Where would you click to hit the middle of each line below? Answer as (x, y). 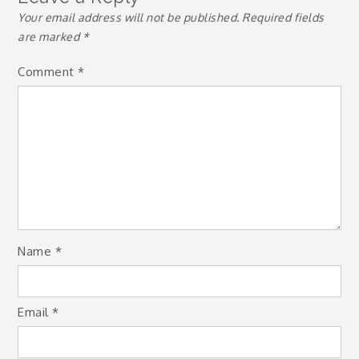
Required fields (283, 17)
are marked (50, 36)
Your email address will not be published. (129, 17)
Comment (48, 72)
